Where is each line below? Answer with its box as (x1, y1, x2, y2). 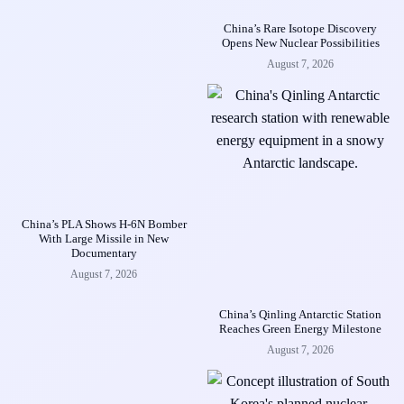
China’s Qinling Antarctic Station (219, 307, 381, 321)
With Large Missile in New (39, 231, 169, 245)
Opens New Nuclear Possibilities (221, 35, 380, 50)
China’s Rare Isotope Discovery (224, 21, 377, 35)
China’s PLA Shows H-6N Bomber (21, 216, 187, 231)
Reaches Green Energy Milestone (219, 321, 381, 335)
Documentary (70, 245, 137, 260)
